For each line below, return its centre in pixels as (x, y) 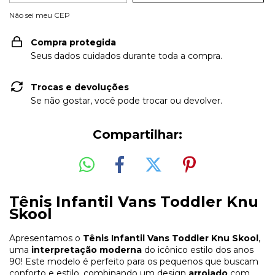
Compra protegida (73, 42)
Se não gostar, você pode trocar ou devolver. (126, 101)
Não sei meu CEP (40, 15)
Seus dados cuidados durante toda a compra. (126, 56)
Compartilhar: (137, 134)
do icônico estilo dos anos (198, 250)
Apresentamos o (46, 238)
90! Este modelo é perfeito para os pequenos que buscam (134, 261)
